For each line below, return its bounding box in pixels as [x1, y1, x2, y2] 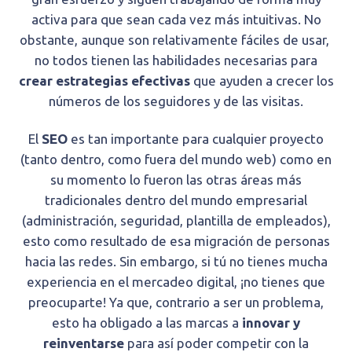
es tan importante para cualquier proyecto [68, 130, 324, 146]
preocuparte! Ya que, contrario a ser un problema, [28, 294, 324, 310]
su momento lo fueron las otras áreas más [50, 171, 302, 187]
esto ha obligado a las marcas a [52, 314, 242, 330]
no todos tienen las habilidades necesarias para [35, 52, 317, 68]
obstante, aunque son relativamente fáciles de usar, [20, 31, 332, 47]
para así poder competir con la [124, 335, 309, 350]
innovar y [242, 314, 300, 330]
